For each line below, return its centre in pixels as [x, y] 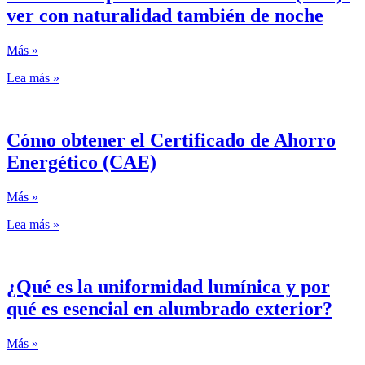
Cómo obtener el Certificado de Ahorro [171, 141]
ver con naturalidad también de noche [165, 16]
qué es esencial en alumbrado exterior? [169, 308]
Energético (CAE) [81, 163]
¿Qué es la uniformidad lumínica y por [168, 286]
